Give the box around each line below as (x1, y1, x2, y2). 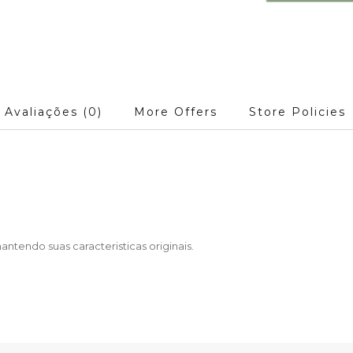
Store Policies (249, 105, 346, 119)
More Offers (134, 105, 217, 119)
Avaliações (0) (5, 105, 102, 119)
